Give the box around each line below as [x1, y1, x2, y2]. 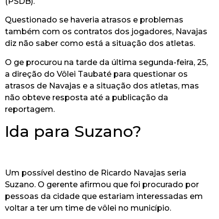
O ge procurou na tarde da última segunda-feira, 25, [5, 57, 208, 67]
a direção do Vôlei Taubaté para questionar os [5, 69, 188, 79]
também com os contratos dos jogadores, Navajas [5, 27, 207, 37]
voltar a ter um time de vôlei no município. [5, 203, 171, 213]
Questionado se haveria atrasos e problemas [5, 15, 183, 25]
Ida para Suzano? [5, 121, 141, 141]
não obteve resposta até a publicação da [5, 92, 168, 102]
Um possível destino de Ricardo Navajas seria [5, 168, 186, 178]
